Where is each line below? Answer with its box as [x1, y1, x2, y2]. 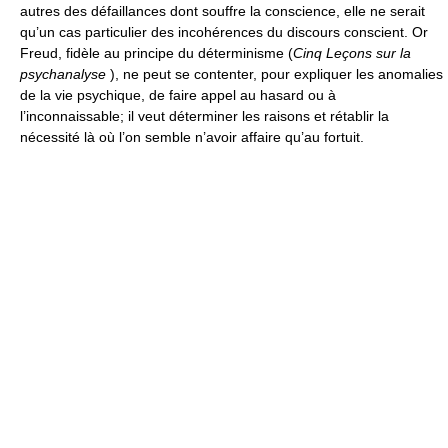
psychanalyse [20, 66, 106, 82]
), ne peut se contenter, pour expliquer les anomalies [106, 66, 443, 82]
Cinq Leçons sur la [293, 45, 411, 61]
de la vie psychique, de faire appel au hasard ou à [20, 87, 336, 103]
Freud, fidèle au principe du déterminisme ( [20, 45, 293, 61]
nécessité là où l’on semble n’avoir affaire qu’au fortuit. [20, 129, 364, 145]
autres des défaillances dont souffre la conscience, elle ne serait [20, 3, 425, 19]
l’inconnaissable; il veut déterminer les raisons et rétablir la [20, 108, 389, 124]
